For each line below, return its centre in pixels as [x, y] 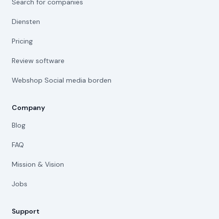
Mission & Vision [38, 164]
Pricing [22, 41]
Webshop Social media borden [62, 80]
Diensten [26, 22]
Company [28, 108]
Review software [38, 61]
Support [26, 211]
